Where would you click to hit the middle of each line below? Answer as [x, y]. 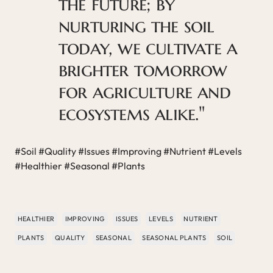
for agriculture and [144, 91]
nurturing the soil [136, 25]
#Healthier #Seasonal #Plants [80, 165]
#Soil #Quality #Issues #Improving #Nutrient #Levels [128, 151]
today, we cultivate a [148, 47]
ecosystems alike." [132, 113]
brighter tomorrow [143, 69]
